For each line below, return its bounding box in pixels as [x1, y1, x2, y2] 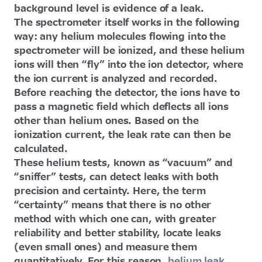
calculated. [14, 142, 68, 156]
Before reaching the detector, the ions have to [14, 85, 240, 100]
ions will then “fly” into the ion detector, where [14, 57, 244, 72]
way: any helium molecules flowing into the [14, 29, 226, 44]
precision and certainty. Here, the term [14, 184, 206, 198]
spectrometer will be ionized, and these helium [14, 43, 244, 58]
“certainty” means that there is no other [14, 198, 212, 212]
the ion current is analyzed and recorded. [14, 71, 218, 86]
